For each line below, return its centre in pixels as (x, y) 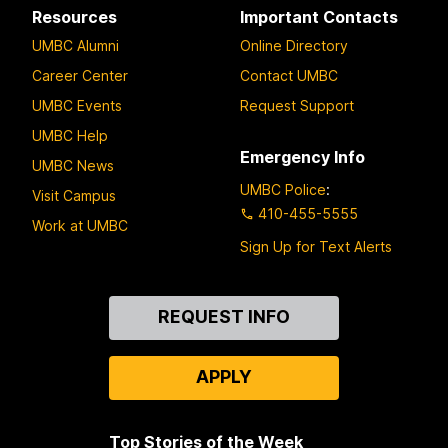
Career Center (80, 76)
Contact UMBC (289, 76)
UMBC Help (70, 136)
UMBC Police (283, 189)
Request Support (297, 106)
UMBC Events (77, 106)
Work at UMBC (80, 226)
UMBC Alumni (75, 46)
